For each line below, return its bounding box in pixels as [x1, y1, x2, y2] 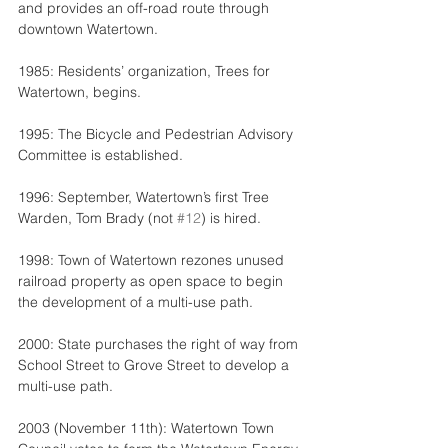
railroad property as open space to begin [18, 272, 287, 290]
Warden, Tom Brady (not [18, 209, 177, 227]
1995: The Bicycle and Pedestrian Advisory [18, 125, 297, 143]
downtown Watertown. [18, 20, 158, 38]
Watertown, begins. [18, 83, 141, 101]
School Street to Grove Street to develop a [18, 356, 293, 374]
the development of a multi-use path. [18, 293, 253, 311]
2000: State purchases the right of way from [18, 335, 302, 353]
